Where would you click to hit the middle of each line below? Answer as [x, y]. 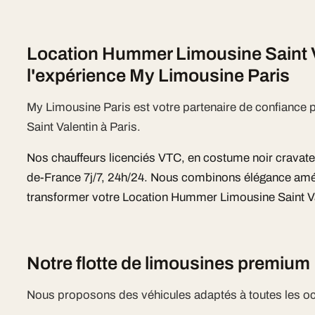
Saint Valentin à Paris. [84, 127]
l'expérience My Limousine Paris [159, 76]
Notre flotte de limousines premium [169, 263]
